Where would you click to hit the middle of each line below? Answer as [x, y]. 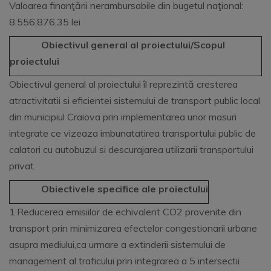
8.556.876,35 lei [45, 22]
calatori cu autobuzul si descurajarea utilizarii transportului [131, 149]
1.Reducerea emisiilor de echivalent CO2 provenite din [125, 212]
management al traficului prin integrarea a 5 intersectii [124, 261]
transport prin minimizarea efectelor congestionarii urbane [133, 228]
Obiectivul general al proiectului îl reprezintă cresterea [123, 84]
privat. [22, 166]
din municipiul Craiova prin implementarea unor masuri [123, 117]
